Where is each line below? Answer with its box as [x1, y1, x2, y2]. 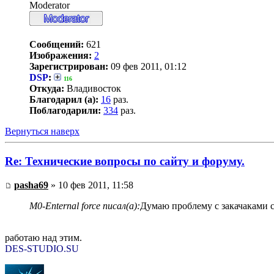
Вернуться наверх [5, 126, 80, 137]
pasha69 [14, 179, 48, 190]
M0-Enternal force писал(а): [29, 200, 140, 211]
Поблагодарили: [29, 105, 101, 116]
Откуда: [29, 83, 64, 94]
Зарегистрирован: [29, 61, 108, 72]
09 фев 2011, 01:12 [108, 61, 187, 72]
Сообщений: [29, 39, 84, 50]
